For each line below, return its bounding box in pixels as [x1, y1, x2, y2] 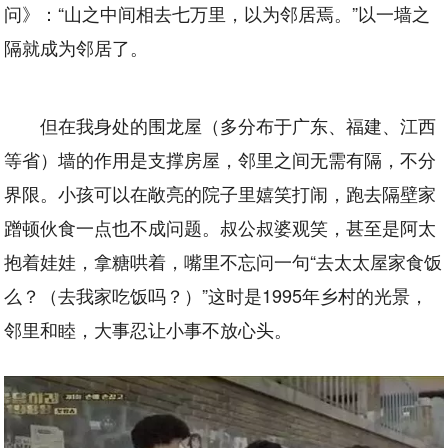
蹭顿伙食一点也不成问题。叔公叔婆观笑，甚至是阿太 [4, 213, 437, 240]
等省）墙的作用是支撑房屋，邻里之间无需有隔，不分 [4, 145, 437, 172]
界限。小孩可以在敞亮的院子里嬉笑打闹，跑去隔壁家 [4, 179, 437, 206]
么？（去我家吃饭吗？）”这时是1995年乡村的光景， [4, 281, 429, 308]
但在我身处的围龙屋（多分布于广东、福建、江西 [40, 111, 437, 138]
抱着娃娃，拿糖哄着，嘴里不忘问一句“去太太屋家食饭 [4, 247, 443, 274]
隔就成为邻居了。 [4, 33, 149, 60]
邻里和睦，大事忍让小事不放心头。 [4, 315, 293, 342]
